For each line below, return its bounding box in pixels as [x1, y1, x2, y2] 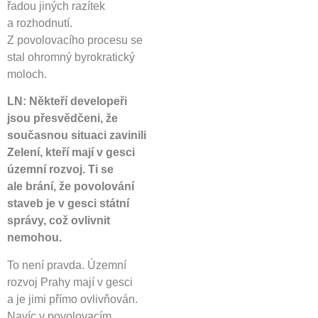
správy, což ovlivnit [7, 214, 110, 227]
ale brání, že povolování [7, 180, 134, 193]
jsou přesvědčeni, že [7, 112, 118, 125]
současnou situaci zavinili [7, 129, 146, 142]
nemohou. [7, 231, 62, 244]
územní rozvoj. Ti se [7, 163, 114, 176]
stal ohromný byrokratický [7, 51, 135, 64]
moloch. [7, 68, 47, 81]
